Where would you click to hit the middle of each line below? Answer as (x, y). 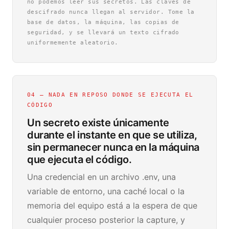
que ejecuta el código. (79, 159)
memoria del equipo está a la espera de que (112, 205)
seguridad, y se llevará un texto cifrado (103, 32)
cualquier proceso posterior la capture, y (106, 220)
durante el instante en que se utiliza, (112, 135)
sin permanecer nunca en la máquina (113, 147)
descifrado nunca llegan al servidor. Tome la (111, 12)
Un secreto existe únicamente (98, 123)
